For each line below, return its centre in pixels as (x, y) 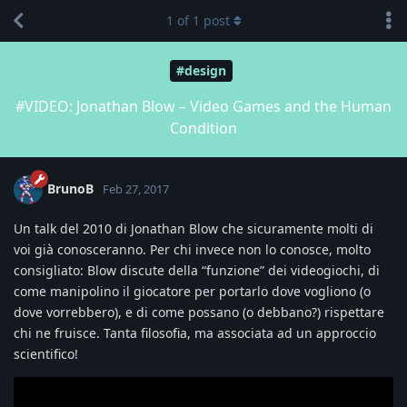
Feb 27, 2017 (136, 189)
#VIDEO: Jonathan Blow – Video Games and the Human (203, 106)
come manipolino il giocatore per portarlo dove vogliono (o (192, 291)
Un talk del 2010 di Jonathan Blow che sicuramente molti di (194, 228)
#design (201, 71)
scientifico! (46, 353)
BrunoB (70, 188)
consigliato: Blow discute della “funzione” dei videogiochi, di (197, 270)
